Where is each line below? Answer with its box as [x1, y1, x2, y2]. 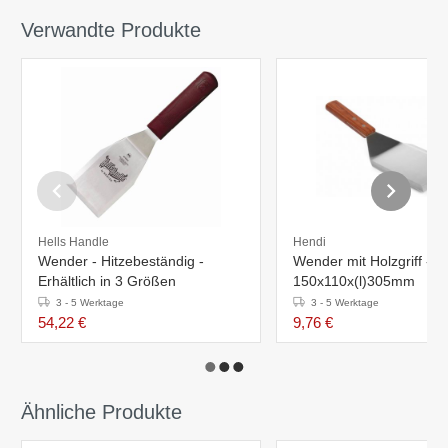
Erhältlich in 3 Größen [38, 272, 176, 289]
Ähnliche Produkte [21, 400, 182, 423]
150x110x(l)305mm [293, 272, 415, 289]
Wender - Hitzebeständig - [38, 252, 204, 269]
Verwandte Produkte [21, 18, 201, 41]
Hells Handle [38, 234, 109, 249]
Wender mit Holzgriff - [293, 252, 431, 269]
